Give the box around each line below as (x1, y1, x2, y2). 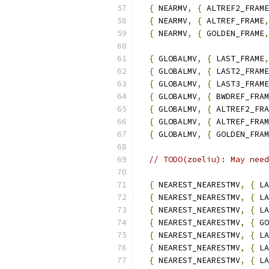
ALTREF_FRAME (202, 16, 264, 26)
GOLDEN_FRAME (202, 28, 264, 38)
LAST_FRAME (211, 53, 264, 64)
